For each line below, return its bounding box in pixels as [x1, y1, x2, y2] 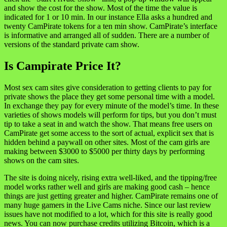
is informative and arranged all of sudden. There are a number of [4, 30, 209, 40]
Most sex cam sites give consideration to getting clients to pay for [4, 83, 211, 92]
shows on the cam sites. [4, 156, 79, 165]
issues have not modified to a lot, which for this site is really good [4, 209, 212, 218]
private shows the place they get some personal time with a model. [4, 92, 215, 101]
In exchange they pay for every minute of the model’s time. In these [4, 101, 219, 110]
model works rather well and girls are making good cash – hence [4, 182, 210, 191]
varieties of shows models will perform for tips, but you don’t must [4, 110, 216, 119]
